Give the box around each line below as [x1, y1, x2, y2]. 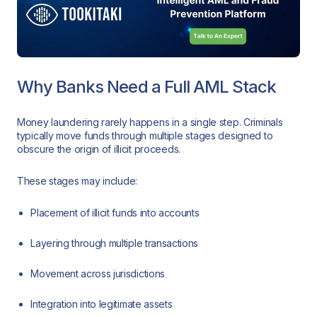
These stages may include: [17, 174, 137, 187]
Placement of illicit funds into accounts [30, 206, 200, 219]
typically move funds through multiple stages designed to [17, 129, 273, 142]
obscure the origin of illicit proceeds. [17, 143, 181, 156]
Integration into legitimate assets [30, 297, 173, 310]
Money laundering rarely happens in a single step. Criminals [17, 116, 283, 129]
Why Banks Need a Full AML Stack [17, 76, 277, 97]
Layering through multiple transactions [30, 236, 199, 249]
